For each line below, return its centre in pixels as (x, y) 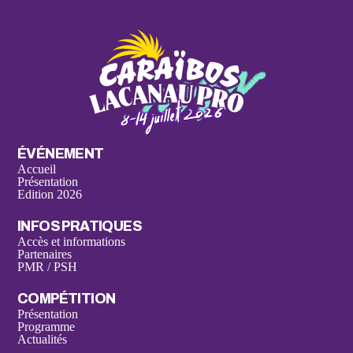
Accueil (37, 169)
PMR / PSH (47, 267)
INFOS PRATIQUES (80, 227)
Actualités (42, 340)
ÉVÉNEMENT (61, 154)
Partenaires (45, 255)
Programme (46, 327)
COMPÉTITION (67, 299)
